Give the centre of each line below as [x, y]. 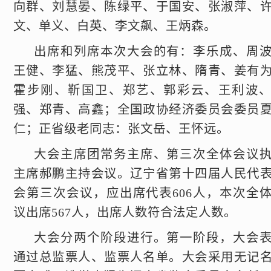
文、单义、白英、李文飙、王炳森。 [115, 26]
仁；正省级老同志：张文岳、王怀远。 [121, 129]
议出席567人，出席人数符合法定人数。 [125, 212]
